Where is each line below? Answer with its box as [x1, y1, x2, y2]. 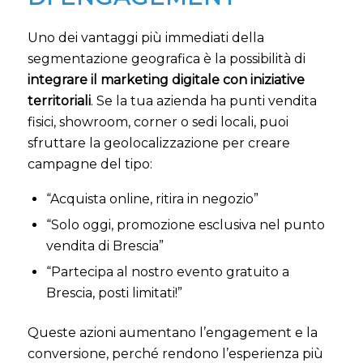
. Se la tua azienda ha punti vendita [90, 93, 317, 109]
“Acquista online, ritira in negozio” [45, 190, 258, 207]
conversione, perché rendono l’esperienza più [27, 345, 323, 361]
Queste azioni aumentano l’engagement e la [27, 324, 318, 340]
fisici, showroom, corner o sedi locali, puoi [27, 114, 288, 130]
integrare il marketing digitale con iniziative [27, 72, 305, 88]
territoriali [27, 93, 91, 109]
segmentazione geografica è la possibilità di [27, 51, 305, 67]
